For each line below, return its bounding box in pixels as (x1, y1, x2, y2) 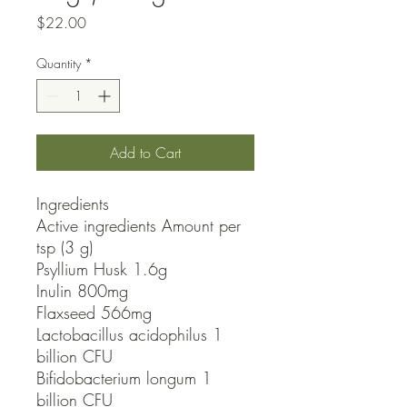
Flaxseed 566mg (36, 302, 152, 324)
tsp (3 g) (36, 236, 98, 259)
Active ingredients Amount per (36, 214, 241, 237)
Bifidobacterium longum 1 (36, 367, 212, 390)
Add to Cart (110, 143, 181, 164)
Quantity (36, 55, 81, 73)
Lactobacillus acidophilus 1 (36, 323, 223, 346)
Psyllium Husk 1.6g (36, 258, 167, 281)
